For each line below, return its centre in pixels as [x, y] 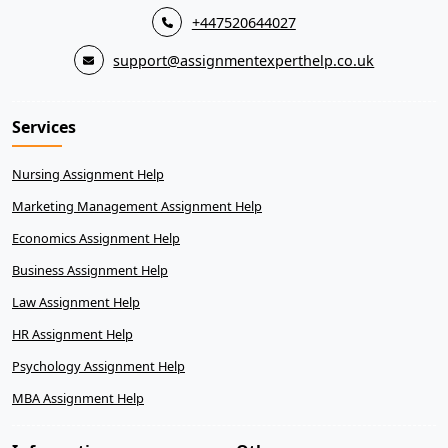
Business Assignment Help [90, 269]
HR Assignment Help [72, 333]
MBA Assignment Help [78, 397]
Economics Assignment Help [96, 237]
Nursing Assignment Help [88, 173]
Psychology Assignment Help [98, 365]
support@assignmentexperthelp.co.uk [244, 60]
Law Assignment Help [76, 301]
